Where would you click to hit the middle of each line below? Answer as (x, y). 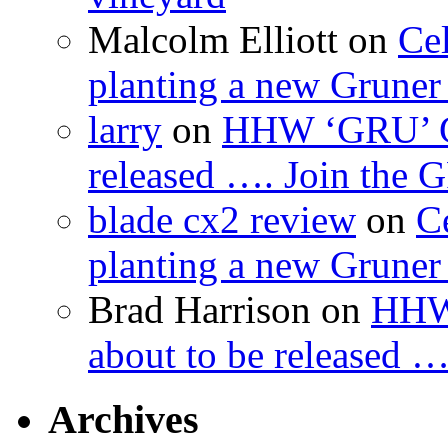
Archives (123, 419)
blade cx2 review (222, 220)
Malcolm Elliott (213, 40)
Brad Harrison (199, 310)
